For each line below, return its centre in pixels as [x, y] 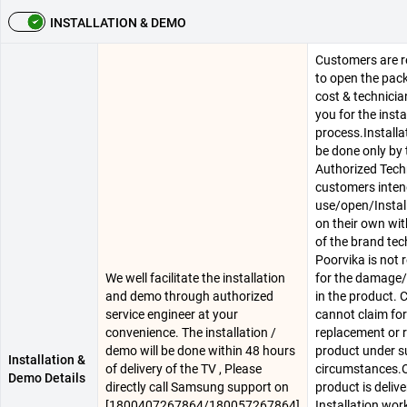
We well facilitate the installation [195, 278]
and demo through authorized [189, 296]
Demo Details [47, 378]
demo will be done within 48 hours [200, 351]
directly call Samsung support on [197, 387]
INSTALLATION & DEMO [118, 23]
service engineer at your [172, 314]
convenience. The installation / [191, 333]
